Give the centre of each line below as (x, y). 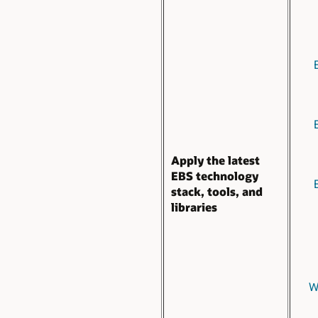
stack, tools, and (217, 191)
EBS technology (215, 175)
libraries (194, 207)
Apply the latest (215, 160)
